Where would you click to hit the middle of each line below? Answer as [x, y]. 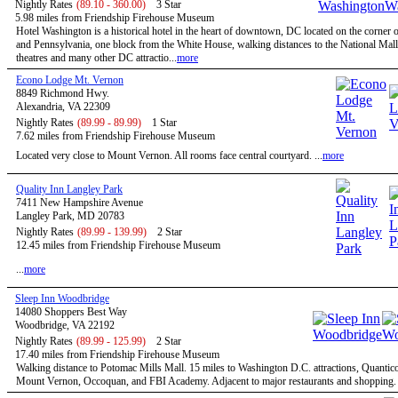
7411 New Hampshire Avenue [80, 203]
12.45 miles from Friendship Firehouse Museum [118, 245]
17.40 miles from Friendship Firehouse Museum [117, 354]
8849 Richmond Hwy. [63, 93]
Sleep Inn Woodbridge [62, 298]
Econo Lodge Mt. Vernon [70, 80]
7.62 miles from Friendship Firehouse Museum [115, 136]
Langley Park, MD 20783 [70, 216]
